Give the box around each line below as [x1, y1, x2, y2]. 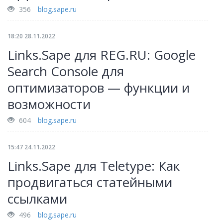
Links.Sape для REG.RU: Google [7, 46, 196, 64]
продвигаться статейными [7, 173, 172, 191]
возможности [7, 95, 91, 113]
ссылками [7, 190, 67, 208]
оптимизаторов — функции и [7, 79, 190, 97]
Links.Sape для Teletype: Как [7, 157, 180, 175]
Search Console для [7, 62, 124, 80]
